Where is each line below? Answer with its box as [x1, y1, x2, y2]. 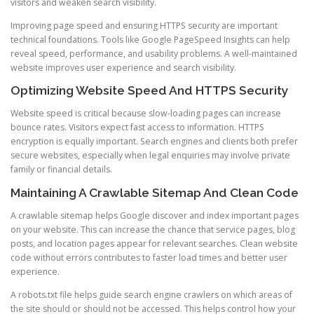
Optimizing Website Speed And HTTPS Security [11, 83, 289, 98]
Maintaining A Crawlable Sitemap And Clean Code [11, 185, 299, 200]
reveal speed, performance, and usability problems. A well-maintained [11, 48, 297, 60]
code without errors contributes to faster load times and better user [11, 251, 287, 264]
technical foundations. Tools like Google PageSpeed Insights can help [11, 34, 290, 46]
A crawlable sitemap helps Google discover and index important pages [11, 209, 299, 221]
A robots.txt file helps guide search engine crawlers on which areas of [11, 288, 292, 301]
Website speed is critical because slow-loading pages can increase [11, 107, 281, 120]
